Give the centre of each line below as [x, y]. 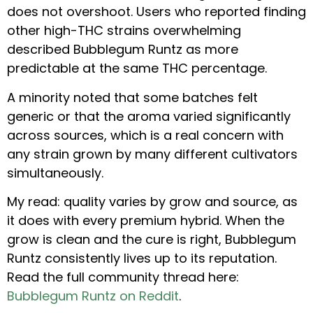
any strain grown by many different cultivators [152, 154]
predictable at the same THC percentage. [137, 68]
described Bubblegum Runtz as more [123, 50]
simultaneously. [55, 173]
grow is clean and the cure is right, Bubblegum [152, 239]
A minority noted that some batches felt [132, 97]
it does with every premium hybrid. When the [146, 220]
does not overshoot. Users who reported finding [156, 12]
